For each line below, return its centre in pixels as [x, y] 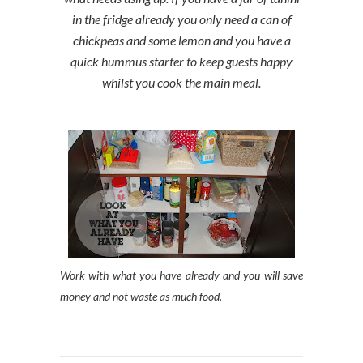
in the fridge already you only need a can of [181, 19]
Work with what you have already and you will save [181, 275]
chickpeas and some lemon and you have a [181, 40]
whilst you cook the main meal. [181, 82]
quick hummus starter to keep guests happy [181, 61]
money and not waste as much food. [141, 296]
